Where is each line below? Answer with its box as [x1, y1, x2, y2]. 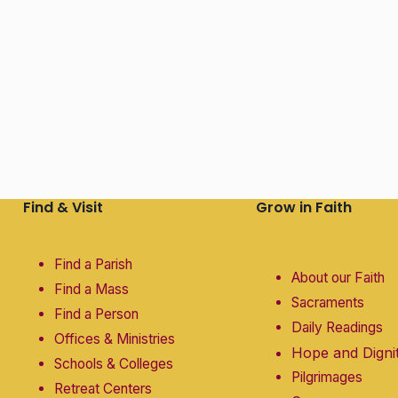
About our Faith [291, 268, 385, 286]
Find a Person [53, 305, 139, 322]
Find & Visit [22, 196, 103, 218]
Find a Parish [53, 255, 132, 273]
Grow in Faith [255, 196, 352, 218]
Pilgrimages [291, 368, 362, 386]
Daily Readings [291, 318, 383, 336]
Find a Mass [53, 280, 129, 298]
